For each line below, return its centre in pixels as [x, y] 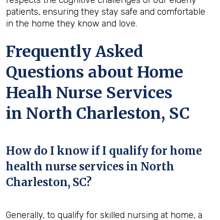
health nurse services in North [90, 166]
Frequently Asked [75, 51]
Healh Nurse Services [89, 93]
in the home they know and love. [71, 23]
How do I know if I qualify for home [104, 151]
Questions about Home [95, 72]
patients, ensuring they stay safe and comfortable [106, 12]
